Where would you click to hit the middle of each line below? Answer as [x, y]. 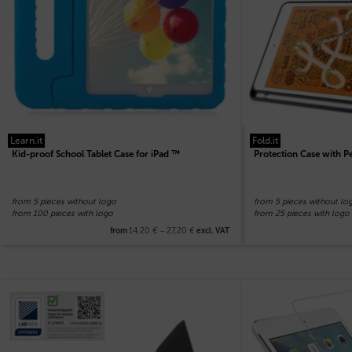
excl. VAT [213, 231]
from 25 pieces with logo [301, 214]
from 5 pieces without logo [64, 202]
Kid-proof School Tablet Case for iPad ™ [96, 154]
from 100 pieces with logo [63, 214]
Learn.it [26, 141]
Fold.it [265, 141]
